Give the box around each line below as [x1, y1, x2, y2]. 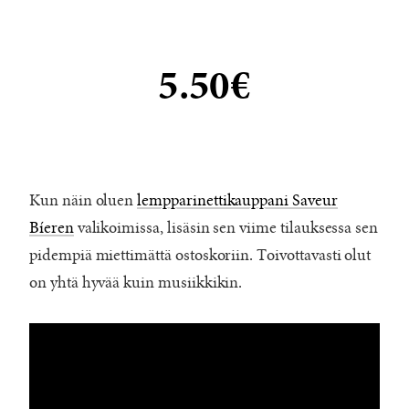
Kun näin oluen [29, 191, 138, 210]
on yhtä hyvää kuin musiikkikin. [29, 273, 243, 292]
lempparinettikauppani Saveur [137, 191, 338, 210]
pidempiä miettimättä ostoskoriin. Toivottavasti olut [29, 246, 372, 265]
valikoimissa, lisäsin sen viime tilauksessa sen [73, 218, 379, 237]
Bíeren [29, 218, 74, 237]
